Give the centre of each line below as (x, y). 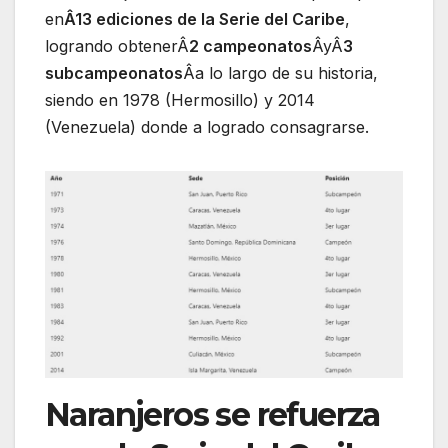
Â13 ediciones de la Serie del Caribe (204, 19)
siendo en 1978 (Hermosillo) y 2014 (180, 100)
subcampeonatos (114, 73)
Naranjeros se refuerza (212, 415)
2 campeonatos (250, 46)
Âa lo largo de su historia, (280, 73)
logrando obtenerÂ (117, 46)
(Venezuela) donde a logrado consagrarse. (207, 127)
